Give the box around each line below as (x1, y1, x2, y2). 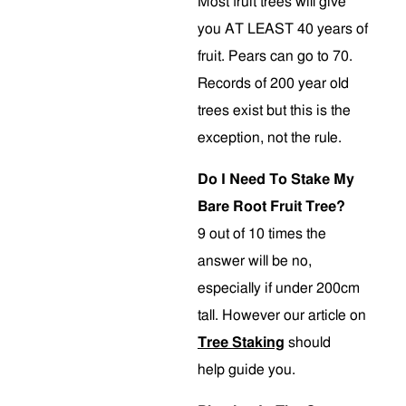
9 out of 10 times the (198, 227, 326, 241)
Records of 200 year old (198, 76, 349, 91)
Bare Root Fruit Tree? (198, 199, 345, 214)
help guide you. (198, 362, 295, 377)
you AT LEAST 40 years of (198, 22, 368, 36)
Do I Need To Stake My (198, 172, 354, 187)
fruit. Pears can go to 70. (198, 49, 353, 63)
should (285, 335, 331, 350)
